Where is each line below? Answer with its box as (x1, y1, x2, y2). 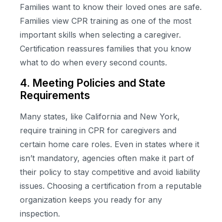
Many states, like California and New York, (20, 111, 180, 121)
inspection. (20, 208, 60, 219)
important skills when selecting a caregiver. (20, 30, 181, 40)
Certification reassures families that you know (20, 44, 191, 54)
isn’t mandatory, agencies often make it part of (20, 153, 194, 163)
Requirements (20, 89, 90, 102)
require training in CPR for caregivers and (20, 125, 176, 135)
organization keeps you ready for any (20, 194, 162, 205)
